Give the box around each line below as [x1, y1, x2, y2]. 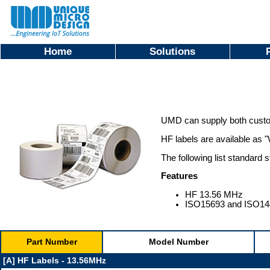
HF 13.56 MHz [185, 190, 243, 200]
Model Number [148, 237, 209, 246]
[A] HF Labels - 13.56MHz [3, 256, 106, 265]
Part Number [26, 237, 77, 246]
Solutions [149, 45, 196, 57]
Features [161, 171, 198, 181]
